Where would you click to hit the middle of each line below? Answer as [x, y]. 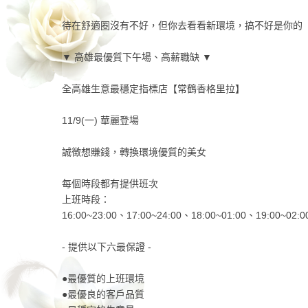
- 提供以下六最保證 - [106, 247]
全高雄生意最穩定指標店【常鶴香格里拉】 [153, 89]
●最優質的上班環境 [103, 279]
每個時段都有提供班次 [110, 184]
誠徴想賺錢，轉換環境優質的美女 [134, 152]
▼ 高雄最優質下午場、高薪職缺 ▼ [136, 57]
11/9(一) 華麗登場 [100, 121]
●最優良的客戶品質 [103, 295]
